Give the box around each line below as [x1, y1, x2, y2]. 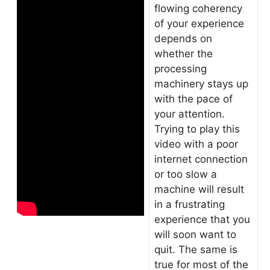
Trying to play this [154, 123, 240, 135]
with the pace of [154, 93, 233, 105]
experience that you [154, 213, 250, 225]
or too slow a [154, 168, 217, 180]
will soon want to [154, 228, 236, 240]
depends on [154, 33, 212, 45]
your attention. [154, 108, 225, 120]
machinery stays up [154, 78, 248, 90]
